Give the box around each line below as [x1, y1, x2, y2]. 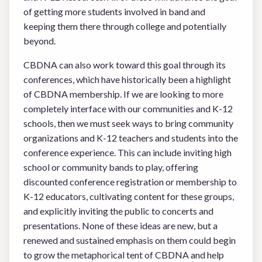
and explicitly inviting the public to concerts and [23, 205, 213, 216]
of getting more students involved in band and [23, 6, 205, 17]
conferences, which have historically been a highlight [23, 74, 231, 85]
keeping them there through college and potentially [23, 20, 226, 32]
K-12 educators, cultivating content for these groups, [23, 191, 234, 202]
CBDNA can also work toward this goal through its [23, 59, 226, 70]
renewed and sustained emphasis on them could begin [23, 235, 236, 246]
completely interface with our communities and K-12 [23, 103, 233, 114]
